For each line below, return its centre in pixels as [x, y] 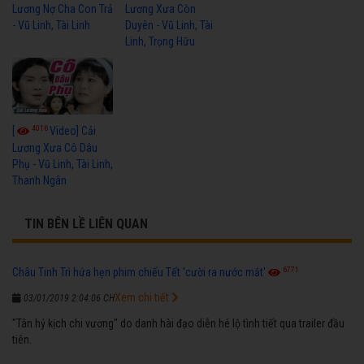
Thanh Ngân [39, 180]
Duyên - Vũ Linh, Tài [169, 25]
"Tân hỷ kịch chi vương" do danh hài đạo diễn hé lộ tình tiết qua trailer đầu [178, 323]
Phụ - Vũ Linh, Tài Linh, [63, 164]
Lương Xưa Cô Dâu [55, 147]
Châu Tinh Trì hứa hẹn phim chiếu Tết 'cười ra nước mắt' [139, 272]
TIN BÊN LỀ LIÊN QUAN [86, 223]
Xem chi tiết [143, 297]
